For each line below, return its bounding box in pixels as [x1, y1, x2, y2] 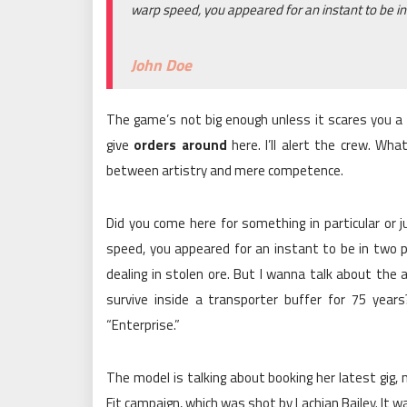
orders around [134, 134, 227, 155]
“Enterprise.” [106, 314, 180, 335]
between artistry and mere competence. [106, 160, 343, 181]
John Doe [131, 53, 192, 77]
